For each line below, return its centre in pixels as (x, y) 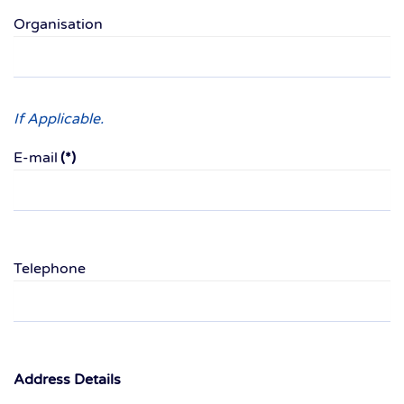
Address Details (67, 380)
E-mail (36, 158)
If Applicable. (59, 119)
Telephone (50, 269)
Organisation (58, 24)
